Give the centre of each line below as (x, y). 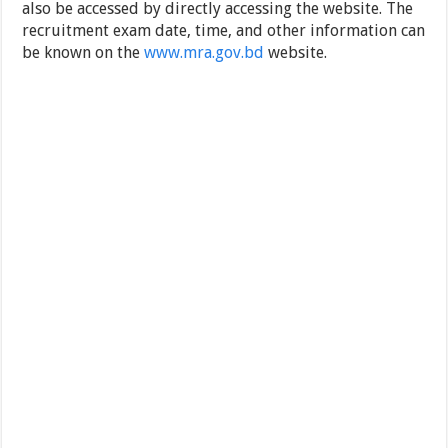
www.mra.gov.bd (204, 53)
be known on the (83, 53)
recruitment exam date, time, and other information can (224, 31)
